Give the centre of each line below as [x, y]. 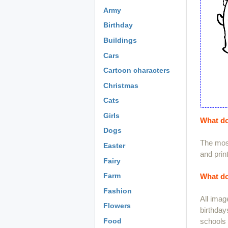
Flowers [117, 206]
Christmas [121, 85]
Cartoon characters [137, 70]
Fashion [118, 191]
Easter [114, 146]
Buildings [120, 40]
